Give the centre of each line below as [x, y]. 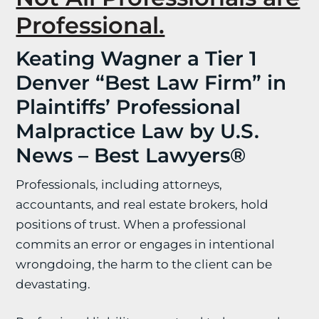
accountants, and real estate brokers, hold [142, 204]
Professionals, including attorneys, [119, 184]
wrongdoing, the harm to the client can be [144, 264]
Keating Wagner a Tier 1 [137, 58]
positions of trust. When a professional [131, 224]
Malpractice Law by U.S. [138, 131]
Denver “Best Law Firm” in [151, 83]
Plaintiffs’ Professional [129, 107]
